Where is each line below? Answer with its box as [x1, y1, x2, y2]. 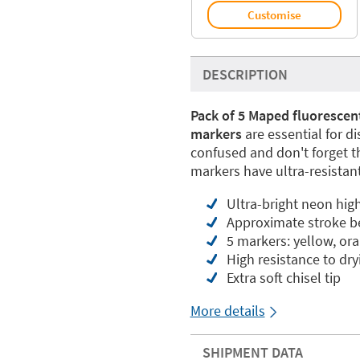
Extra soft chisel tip [226, 268, 341, 287]
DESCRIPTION [202, 65, 288, 84]
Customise [247, 6, 301, 22]
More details [190, 301, 265, 320]
